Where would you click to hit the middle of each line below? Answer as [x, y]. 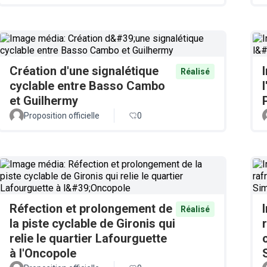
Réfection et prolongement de [91, 209]
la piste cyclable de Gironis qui [92, 223]
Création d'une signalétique [84, 71]
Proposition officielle [62, 116]
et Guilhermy [44, 101]
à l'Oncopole [43, 253]
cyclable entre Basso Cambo [87, 86]
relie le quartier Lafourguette [88, 238]
